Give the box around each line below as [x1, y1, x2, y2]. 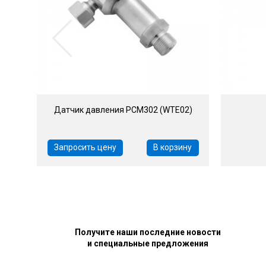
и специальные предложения [87, 239, 208, 249]
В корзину [153, 142, 192, 153]
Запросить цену [53, 142, 116, 153]
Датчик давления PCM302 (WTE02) [53, 104, 192, 115]
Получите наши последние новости [74, 227, 221, 237]
